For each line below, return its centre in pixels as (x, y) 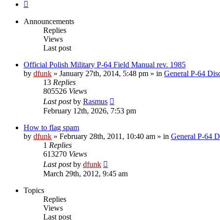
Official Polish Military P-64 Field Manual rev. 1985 (105, 64)
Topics (34, 190)
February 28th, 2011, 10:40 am (107, 136)
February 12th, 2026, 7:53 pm (90, 110)
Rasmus (95, 101)
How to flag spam (51, 127)
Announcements (49, 21)
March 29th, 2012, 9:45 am (85, 173)
